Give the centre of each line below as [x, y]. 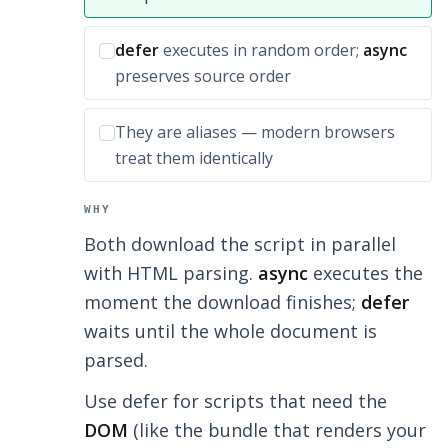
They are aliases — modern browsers [255, 132]
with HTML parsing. [171, 273]
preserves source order [203, 76]
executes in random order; [261, 50]
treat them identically [194, 158]
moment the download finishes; [222, 302]
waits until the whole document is [230, 331]
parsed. [116, 360]
